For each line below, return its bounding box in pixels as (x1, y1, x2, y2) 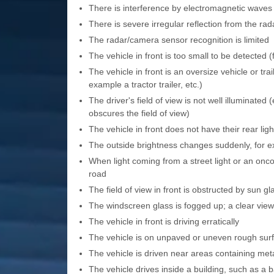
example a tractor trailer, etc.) (88, 80, 202, 90)
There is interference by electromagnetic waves (88, 3, 272, 13)
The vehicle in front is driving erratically (88, 217, 239, 227)
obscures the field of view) (88, 108, 190, 119)
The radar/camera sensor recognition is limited (88, 35, 269, 45)
